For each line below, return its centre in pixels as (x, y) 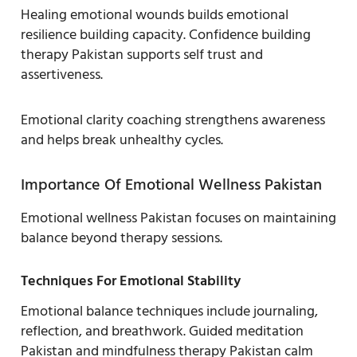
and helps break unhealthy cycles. (122, 139)
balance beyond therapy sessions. (122, 237)
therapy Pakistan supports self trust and (142, 54)
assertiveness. (62, 74)
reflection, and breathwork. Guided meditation (162, 331)
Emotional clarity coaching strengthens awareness (173, 120)
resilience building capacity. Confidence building (166, 34)
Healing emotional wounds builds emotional (155, 14)
